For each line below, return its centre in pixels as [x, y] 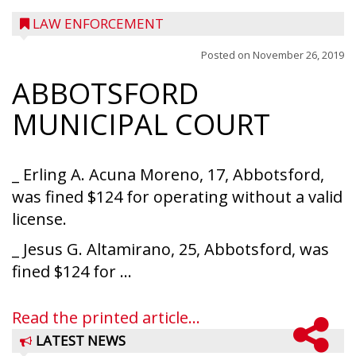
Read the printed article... [106, 317]
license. [39, 219]
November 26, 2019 [298, 55]
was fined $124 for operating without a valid [177, 197]
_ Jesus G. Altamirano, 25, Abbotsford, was [170, 249]
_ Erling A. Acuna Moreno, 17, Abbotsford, [168, 174]
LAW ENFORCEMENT [98, 23]
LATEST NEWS [81, 341]
